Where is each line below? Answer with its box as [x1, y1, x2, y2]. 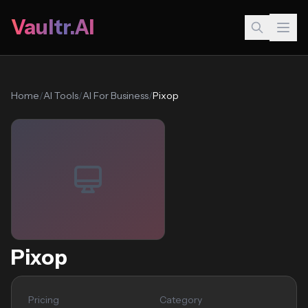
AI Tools [43, 89, 78, 102]
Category [159, 294, 202, 306]
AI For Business [82, 89, 148, 102]
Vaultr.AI [11, 14, 94, 40]
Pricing [28, 294, 59, 306]
